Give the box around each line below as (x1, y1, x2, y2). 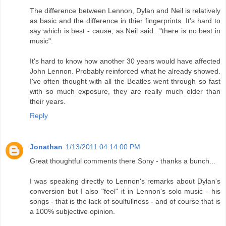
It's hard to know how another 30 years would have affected (30, 57, 220, 66)
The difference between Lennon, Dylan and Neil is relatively (30, 7, 220, 15)
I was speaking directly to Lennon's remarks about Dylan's (30, 177, 220, 186)
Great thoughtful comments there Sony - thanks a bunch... (30, 157, 215, 165)
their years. (30, 97, 66, 106)
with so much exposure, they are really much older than (30, 87, 220, 96)
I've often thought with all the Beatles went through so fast (30, 77, 220, 86)
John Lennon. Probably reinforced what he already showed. (30, 67, 220, 76)
